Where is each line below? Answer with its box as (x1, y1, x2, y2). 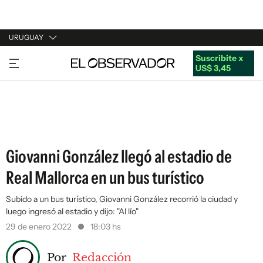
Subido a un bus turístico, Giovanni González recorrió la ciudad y (6, 194, 238, 204)
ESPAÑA (9, 99, 41, 109)
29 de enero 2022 (6, 221, 73, 232)
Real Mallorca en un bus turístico (6, 167, 204, 188)
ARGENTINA (9, 76, 57, 87)
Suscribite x (195, 52, 243, 63)
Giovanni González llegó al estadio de (6, 146, 232, 167)
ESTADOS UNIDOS (9, 121, 81, 131)
